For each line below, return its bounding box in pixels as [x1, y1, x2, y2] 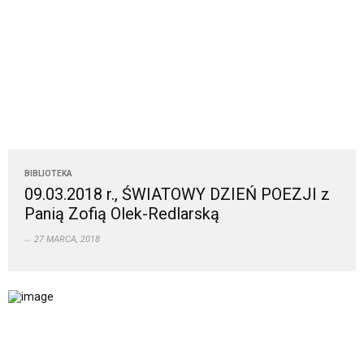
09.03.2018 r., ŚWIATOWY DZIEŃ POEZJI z [24, 184, 330, 205]
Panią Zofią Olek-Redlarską [24, 204, 219, 224]
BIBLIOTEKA [24, 169, 72, 179]
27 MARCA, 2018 [34, 234, 100, 245]
